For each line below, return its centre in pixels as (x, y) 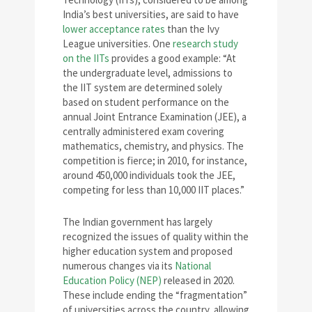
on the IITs (86, 58)
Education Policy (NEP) (112, 281)
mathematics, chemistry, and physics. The (153, 146)
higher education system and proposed (148, 251)
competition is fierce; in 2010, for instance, (155, 161)
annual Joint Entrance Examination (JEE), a (155, 117)
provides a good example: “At (173, 58)
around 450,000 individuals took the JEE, (149, 175)
